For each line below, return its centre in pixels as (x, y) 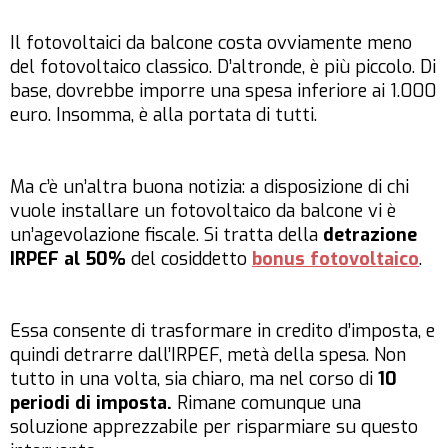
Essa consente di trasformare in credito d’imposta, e (222, 331)
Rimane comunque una (266, 403)
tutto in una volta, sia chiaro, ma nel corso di (194, 379)
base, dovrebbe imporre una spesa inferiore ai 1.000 (223, 91)
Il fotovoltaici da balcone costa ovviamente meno (211, 43)
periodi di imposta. (91, 403)
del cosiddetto (191, 259)
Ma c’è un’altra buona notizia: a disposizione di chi (209, 187)
